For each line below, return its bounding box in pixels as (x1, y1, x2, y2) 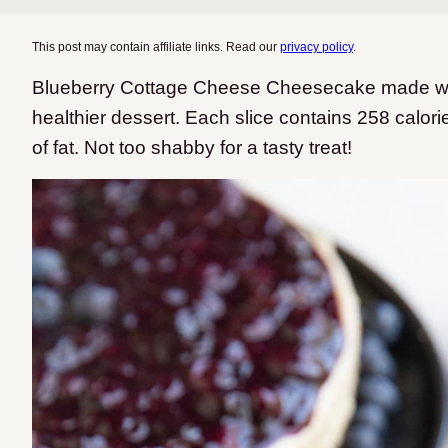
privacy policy (280, 40, 353, 54)
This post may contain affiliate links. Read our (32, 40, 280, 54)
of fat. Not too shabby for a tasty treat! (32, 137, 352, 158)
